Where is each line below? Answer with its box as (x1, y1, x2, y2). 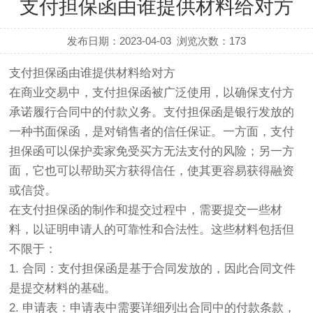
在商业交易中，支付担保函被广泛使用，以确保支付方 (9, 85, 295, 99)
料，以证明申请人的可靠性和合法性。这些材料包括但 (9, 222, 295, 236)
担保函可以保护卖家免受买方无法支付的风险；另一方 (9, 144, 295, 158)
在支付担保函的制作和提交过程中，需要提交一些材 (9, 203, 283, 217)
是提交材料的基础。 (9, 281, 117, 295)
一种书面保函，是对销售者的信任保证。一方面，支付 (9, 124, 295, 138)
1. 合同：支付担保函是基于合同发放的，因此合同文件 (9, 261, 296, 275)
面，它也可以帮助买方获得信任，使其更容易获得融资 (9, 163, 295, 177)
